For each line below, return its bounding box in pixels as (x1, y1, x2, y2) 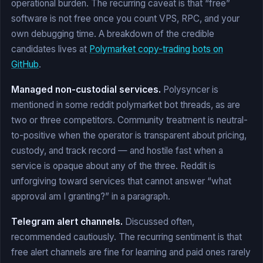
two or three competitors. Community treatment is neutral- (11, 114, 248, 126)
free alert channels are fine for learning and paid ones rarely (11, 246, 251, 258)
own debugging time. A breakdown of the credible (11, 28, 214, 39)
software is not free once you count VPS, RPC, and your (11, 12, 240, 24)
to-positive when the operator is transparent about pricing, (11, 129, 247, 141)
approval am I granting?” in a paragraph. (11, 190, 170, 202)
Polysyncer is (161, 83, 218, 95)
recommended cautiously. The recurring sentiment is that (11, 231, 242, 242)
